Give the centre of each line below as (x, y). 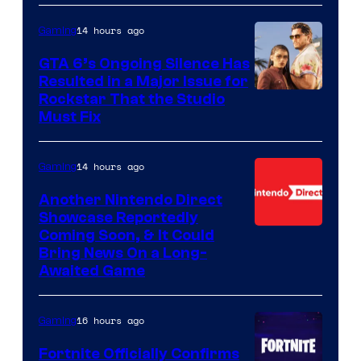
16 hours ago (110, 321)
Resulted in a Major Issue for (143, 82)
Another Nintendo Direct (131, 200)
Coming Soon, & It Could (127, 236)
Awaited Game (92, 271)
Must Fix (70, 117)
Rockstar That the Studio (132, 100)
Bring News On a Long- (123, 253)
